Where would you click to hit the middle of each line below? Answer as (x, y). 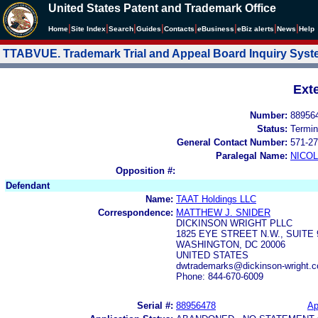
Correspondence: (136, 212)
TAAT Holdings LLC (216, 199)
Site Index (88, 29)
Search (121, 29)
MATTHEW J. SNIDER (223, 212)
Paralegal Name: (252, 155)
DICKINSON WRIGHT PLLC (234, 223)
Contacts (179, 29)
